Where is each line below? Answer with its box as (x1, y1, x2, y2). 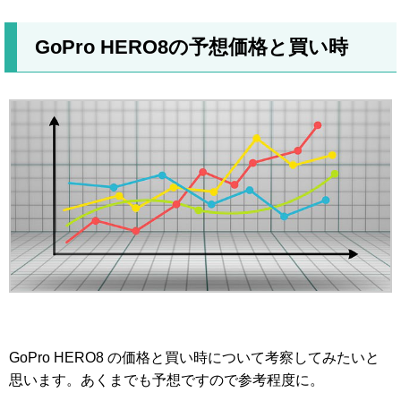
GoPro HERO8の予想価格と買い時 (35, 36, 348, 58)
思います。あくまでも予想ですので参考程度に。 (9, 372, 324, 388)
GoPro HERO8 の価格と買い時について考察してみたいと (9, 350, 380, 365)
